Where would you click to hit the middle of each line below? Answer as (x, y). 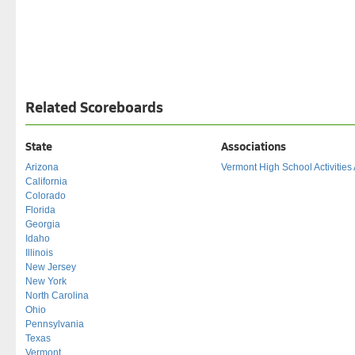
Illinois (39, 252)
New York (46, 281)
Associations (253, 145)
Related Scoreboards (94, 106)
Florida (40, 210)
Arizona (42, 167)
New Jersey (51, 267)
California (46, 181)
